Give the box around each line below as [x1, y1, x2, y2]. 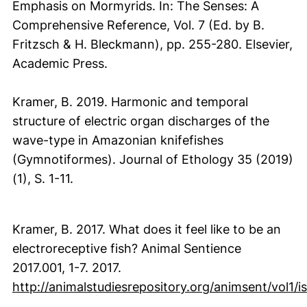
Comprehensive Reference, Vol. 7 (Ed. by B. [12, 18, 265, 32]
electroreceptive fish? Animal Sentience [12, 241, 241, 256]
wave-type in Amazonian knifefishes [12, 133, 223, 147]
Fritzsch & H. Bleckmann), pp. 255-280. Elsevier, [12, 37, 293, 51]
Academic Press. [12, 56, 108, 71]
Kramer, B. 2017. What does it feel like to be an [12, 222, 281, 236]
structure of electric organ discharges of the [12, 114, 269, 128]
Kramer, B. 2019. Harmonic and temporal [12, 95, 248, 109]
